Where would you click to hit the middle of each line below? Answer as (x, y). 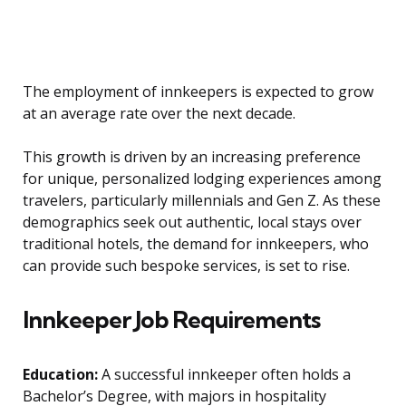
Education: (60, 375)
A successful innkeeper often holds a (224, 375)
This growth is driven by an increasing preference (192, 157)
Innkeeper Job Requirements (171, 320)
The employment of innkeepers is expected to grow (198, 92)
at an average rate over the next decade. (159, 114)
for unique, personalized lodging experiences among (202, 179)
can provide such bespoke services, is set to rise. (186, 266)
